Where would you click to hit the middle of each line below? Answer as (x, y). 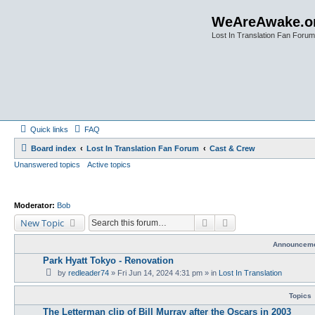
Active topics (109, 165)
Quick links (49, 129)
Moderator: (34, 205)
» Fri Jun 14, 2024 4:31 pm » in (164, 272)
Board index (53, 148)
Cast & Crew (232, 148)
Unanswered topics (47, 165)
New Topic (42, 223)
